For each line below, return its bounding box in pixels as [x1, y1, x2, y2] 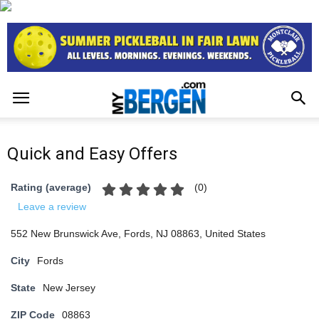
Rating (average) [11, 182, 91, 194]
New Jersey [43, 283, 95, 294]
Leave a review [18, 202, 86, 213]
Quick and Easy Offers [7, 144, 177, 164]
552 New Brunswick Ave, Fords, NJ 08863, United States [11, 229, 266, 240]
